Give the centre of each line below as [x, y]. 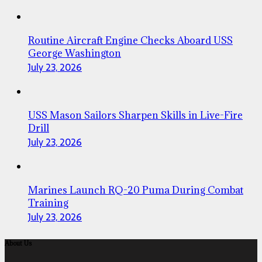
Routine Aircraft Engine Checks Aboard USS [130, 41]
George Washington [75, 54]
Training [48, 203]
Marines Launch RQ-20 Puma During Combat [136, 190]
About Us [18, 244]
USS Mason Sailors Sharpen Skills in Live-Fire [135, 116]
